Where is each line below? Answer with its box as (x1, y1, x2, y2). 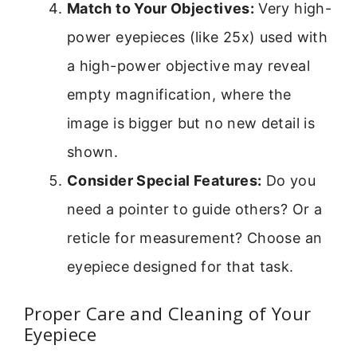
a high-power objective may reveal (67, 57, 310, 74)
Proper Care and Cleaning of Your (24, 300, 312, 325)
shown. (67, 143, 119, 160)
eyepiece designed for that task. (67, 257, 294, 275)
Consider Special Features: (67, 171, 262, 189)
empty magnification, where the (67, 85, 292, 103)
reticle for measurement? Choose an (67, 229, 323, 246)
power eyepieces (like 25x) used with (67, 28, 328, 45)
